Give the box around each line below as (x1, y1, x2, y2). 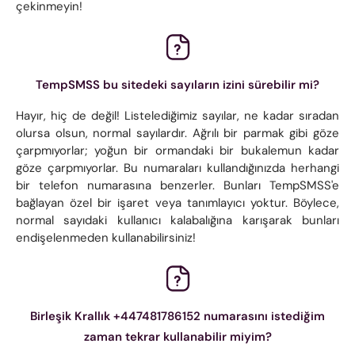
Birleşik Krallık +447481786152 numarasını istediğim (30, 307, 325, 324)
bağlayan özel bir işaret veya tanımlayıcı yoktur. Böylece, (16, 194, 339, 211)
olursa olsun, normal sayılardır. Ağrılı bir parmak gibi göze (16, 124, 339, 141)
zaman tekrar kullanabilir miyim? (83, 328, 272, 345)
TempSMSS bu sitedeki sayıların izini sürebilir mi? (36, 76, 319, 93)
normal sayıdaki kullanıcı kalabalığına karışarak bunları (16, 212, 339, 228)
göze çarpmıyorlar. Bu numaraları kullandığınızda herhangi (16, 159, 339, 176)
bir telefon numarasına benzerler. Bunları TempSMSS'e (16, 177, 339, 193)
